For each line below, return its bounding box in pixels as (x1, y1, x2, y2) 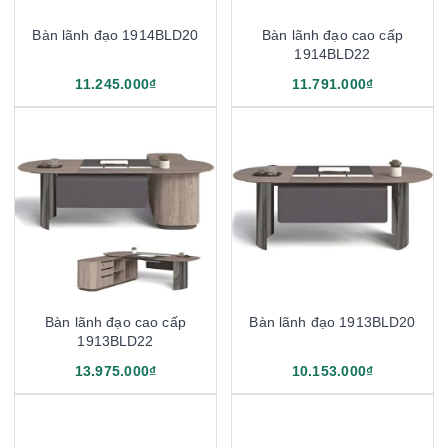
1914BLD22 (294, 46, 371, 63)
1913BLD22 (77, 333, 154, 350)
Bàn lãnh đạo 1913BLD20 (249, 314, 416, 331)
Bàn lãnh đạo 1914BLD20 (32, 27, 199, 44)
